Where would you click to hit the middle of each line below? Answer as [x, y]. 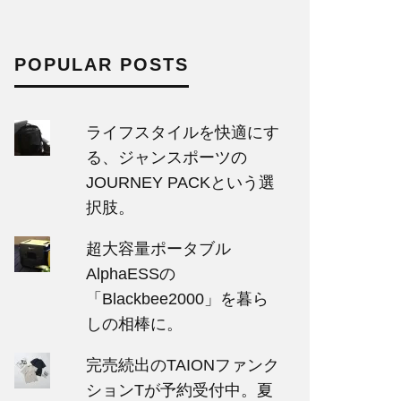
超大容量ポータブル [158, 249]
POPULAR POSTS [102, 64]
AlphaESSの [130, 274]
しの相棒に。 [134, 324]
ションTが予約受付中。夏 [179, 390]
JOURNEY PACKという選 [180, 183]
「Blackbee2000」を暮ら [177, 299]
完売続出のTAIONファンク [182, 365]
